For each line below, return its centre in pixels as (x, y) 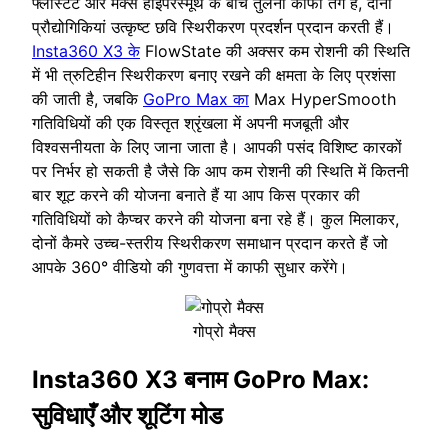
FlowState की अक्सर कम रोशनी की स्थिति (275, 50)
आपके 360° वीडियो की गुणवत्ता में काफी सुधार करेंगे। (190, 266)
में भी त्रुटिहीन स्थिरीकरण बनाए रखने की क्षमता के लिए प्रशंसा (214, 74)
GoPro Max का (196, 98)
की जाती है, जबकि (87, 98)
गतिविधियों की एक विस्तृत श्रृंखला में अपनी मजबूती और (190, 122)
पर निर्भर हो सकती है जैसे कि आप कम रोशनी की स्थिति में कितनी (220, 170)
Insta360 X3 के (86, 50)
